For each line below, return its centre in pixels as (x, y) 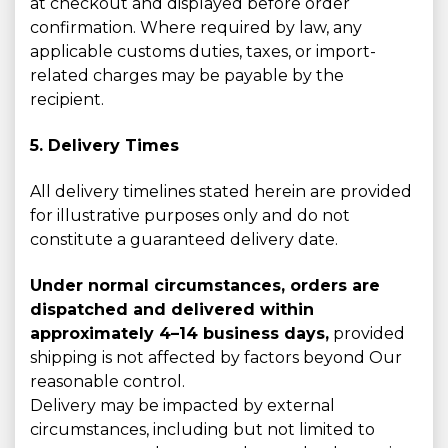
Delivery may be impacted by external (182, 405)
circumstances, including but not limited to (202, 429)
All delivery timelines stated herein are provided (221, 191)
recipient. (67, 99)
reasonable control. (107, 381)
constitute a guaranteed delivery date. (184, 239)
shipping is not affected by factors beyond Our (216, 357)
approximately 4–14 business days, (179, 333)
